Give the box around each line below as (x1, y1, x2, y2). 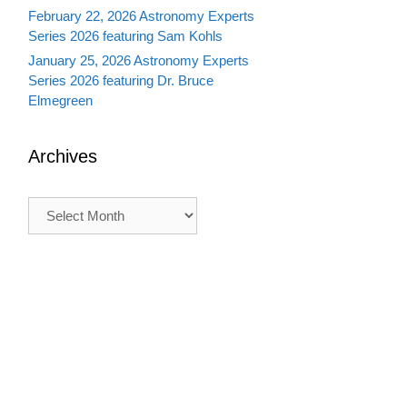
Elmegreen (28, 93, 93, 108)
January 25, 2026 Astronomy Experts (28, 53, 249, 68)
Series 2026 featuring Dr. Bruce (28, 73, 213, 88)
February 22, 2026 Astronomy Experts (28, 8, 254, 24)
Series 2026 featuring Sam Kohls (28, 28, 223, 44)
